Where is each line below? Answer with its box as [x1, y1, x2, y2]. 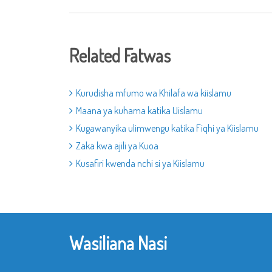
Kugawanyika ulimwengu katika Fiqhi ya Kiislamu [76, 122, 259, 134]
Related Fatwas [69, 44, 171, 67]
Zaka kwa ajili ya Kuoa [76, 140, 158, 152]
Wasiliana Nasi [69, 231, 167, 254]
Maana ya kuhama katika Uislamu [76, 104, 203, 117]
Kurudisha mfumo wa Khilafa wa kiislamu [76, 87, 231, 99]
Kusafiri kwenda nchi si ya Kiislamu [76, 157, 205, 169]
